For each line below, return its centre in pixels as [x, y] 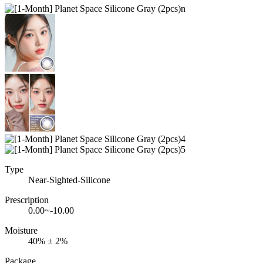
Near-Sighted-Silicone [69, 180]
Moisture [21, 230]
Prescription [27, 200]
